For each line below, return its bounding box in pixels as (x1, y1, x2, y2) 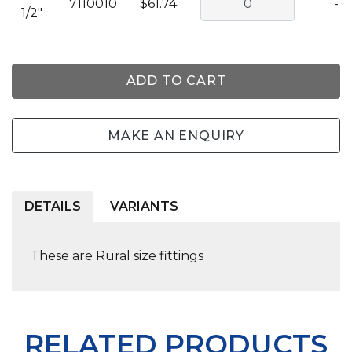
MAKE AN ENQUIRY (108, 127, 244, 143)
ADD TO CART (126, 73, 226, 89)
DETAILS (24, 199, 81, 214)
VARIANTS (109, 199, 178, 214)
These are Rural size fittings (31, 248, 203, 264)
